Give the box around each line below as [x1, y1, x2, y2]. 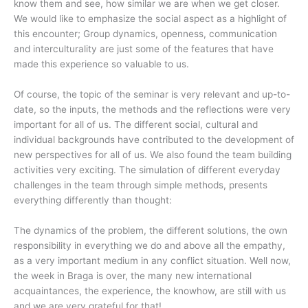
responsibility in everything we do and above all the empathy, [14, 239, 285, 251]
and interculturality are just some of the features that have [14, 43, 274, 55]
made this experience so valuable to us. [14, 58, 189, 70]
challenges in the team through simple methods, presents [14, 179, 267, 190]
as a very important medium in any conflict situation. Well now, [14, 254, 291, 266]
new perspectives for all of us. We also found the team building [14, 148, 291, 160]
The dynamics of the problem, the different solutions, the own [14, 224, 287, 236]
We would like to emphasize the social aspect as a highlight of [14, 13, 287, 25]
